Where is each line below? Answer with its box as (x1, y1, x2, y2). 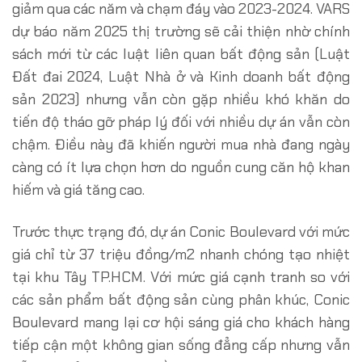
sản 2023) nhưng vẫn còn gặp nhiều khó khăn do (12, 90, 350, 110)
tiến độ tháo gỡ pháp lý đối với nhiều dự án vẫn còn (12, 112, 350, 133)
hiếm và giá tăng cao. (12, 180, 145, 200)
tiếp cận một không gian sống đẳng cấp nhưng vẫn (12, 335, 350, 355)
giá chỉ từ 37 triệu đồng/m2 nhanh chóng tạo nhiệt (12, 244, 350, 264)
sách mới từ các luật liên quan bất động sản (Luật (12, 44, 350, 65)
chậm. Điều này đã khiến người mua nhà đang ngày (12, 135, 350, 155)
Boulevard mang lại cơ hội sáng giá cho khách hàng (12, 312, 350, 332)
